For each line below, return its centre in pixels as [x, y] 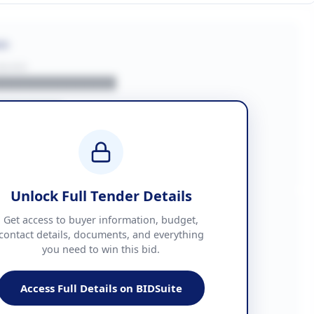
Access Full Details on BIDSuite [101, 288]
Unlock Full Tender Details [101, 196]
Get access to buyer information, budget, [101, 220]
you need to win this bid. [101, 249]
